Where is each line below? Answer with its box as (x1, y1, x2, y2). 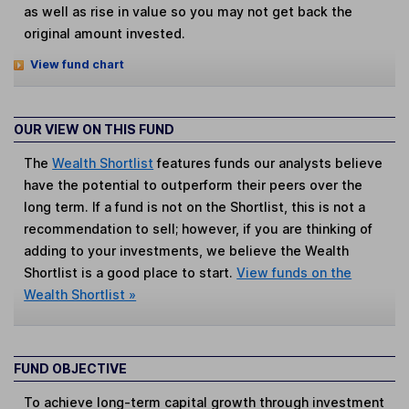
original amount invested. (24, 25, 186, 41)
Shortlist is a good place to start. (24, 264, 237, 280)
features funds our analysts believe (153, 154, 383, 171)
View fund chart (29, 58, 124, 72)
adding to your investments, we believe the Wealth (24, 242, 350, 258)
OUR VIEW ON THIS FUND (14, 121, 174, 137)
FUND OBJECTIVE (14, 361, 127, 376)
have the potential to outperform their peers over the (24, 176, 363, 193)
